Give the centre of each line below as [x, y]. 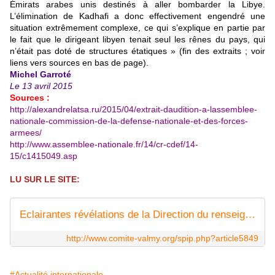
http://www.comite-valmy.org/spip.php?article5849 [162, 238]
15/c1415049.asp [44, 156]
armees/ [26, 133]
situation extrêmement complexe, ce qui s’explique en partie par [137, 28]
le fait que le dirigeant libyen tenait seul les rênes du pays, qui [137, 40]
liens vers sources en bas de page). [79, 63]
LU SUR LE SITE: [45, 180]
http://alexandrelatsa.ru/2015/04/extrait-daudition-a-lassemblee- [134, 110]
